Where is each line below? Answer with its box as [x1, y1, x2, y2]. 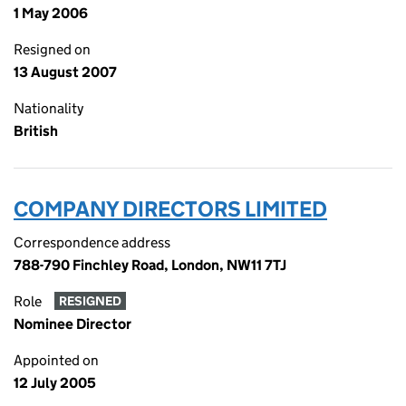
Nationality [14, 100, 83, 117]
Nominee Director [14, 315, 131, 333]
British [14, 122, 58, 140]
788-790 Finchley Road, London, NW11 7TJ [14, 256, 286, 274]
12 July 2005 [14, 374, 96, 391]
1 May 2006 [14, 5, 88, 22]
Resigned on [14, 41, 91, 58]
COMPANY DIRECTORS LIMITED [14, 196, 327, 222]
